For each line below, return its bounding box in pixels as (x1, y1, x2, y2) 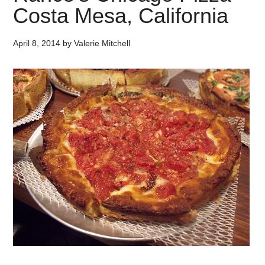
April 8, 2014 (13, 38, 61, 48)
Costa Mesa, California (13, 4, 229, 28)
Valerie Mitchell (74, 38, 131, 48)
